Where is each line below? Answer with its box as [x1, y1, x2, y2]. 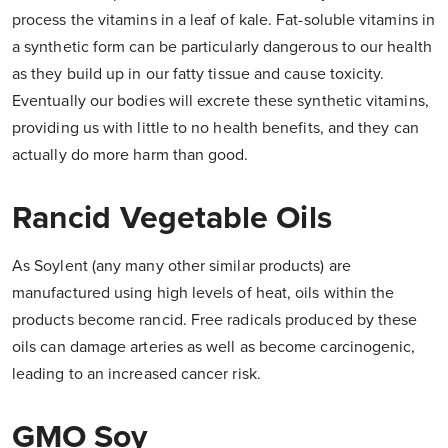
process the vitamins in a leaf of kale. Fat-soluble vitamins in [12, 10, 436, 31]
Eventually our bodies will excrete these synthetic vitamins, [12, 91, 429, 112]
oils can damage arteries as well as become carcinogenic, [12, 337, 416, 358]
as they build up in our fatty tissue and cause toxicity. [12, 64, 385, 85]
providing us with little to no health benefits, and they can [12, 118, 419, 139]
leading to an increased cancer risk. [12, 364, 261, 385]
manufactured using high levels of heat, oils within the [12, 283, 395, 304]
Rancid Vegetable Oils [12, 199, 332, 238]
